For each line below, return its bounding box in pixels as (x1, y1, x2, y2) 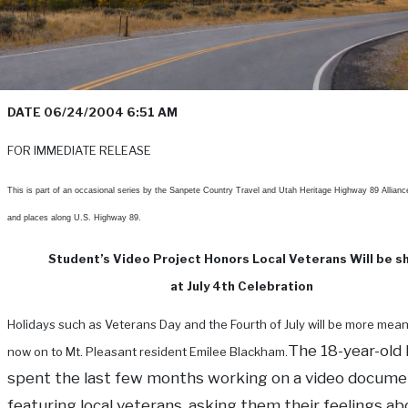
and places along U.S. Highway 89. (7, 213, 141, 223)
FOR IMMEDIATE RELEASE (7, 143, 151, 158)
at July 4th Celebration (169, 279, 313, 294)
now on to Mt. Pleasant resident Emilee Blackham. (7, 344, 288, 360)
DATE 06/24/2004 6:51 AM (7, 105, 178, 120)
